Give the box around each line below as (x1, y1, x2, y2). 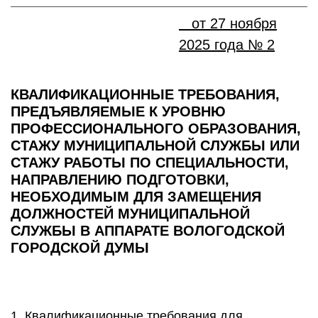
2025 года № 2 (179, 37, 275, 53)
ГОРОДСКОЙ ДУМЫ (11, 240, 149, 256)
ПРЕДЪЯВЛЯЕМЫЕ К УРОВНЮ (11, 104, 226, 119)
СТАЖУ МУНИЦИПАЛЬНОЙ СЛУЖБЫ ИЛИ (11, 138, 300, 153)
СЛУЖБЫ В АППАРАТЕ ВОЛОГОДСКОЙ (11, 223, 285, 238)
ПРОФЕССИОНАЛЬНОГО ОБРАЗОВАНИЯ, (11, 121, 301, 136)
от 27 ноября (179, 16, 277, 31)
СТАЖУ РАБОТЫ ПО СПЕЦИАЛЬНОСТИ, (11, 155, 289, 170)
